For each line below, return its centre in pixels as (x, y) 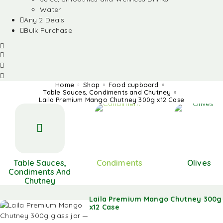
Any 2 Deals (44, 20)
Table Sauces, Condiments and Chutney (107, 92)
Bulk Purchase (48, 30)
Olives (199, 163)
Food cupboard (134, 85)
